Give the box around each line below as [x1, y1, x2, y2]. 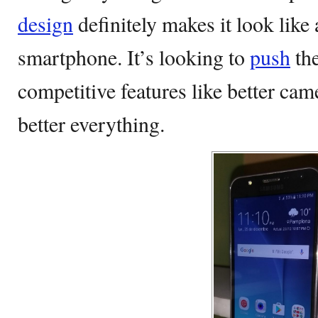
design [18, 9, 73, 38]
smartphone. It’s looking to [18, 43, 250, 71]
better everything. [18, 109, 165, 138]
